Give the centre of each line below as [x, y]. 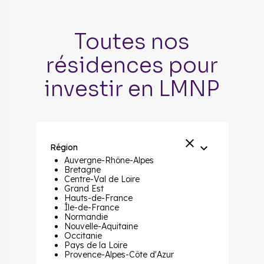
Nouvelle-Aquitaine [101, 226]
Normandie [86, 217]
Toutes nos [132, 42]
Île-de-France [91, 207]
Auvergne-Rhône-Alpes [109, 160]
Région [64, 148]
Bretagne [82, 169]
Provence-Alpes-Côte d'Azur [119, 254]
